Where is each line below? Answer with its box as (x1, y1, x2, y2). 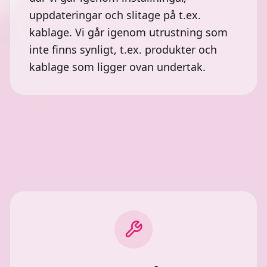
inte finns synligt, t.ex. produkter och (29, 42, 217, 57)
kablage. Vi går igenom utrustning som (29, 25, 228, 39)
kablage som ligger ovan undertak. (29, 60, 206, 74)
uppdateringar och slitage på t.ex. (29, 8, 201, 22)
